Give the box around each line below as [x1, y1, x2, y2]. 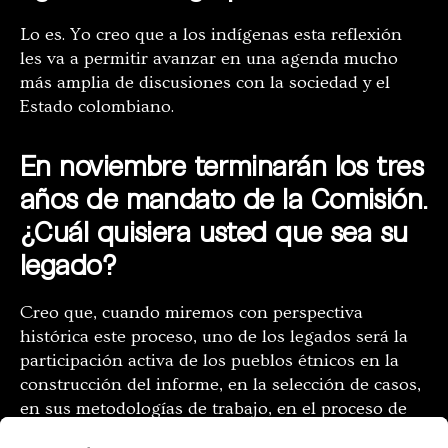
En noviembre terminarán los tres [20, 148, 424, 183]
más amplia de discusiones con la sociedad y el [20, 72, 390, 94]
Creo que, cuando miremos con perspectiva [20, 302, 363, 324]
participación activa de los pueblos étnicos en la [20, 350, 399, 372]
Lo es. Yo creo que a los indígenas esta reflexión [20, 24, 402, 46]
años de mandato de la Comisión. [20, 181, 428, 216]
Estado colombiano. [20, 96, 174, 118]
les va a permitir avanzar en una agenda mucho [20, 48, 398, 70]
